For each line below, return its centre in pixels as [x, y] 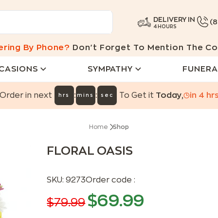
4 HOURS [165, 27]
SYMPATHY [110, 69]
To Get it [137, 95]
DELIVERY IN [174, 19]
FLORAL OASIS [90, 151]
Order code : [111, 180]
